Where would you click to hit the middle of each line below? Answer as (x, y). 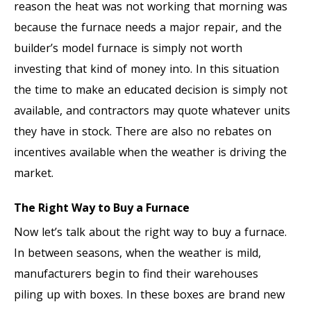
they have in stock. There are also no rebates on (143, 131)
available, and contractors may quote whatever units (152, 110)
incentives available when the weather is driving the (150, 152)
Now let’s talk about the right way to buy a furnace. (150, 232)
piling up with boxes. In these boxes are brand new (149, 294)
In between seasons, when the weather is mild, (137, 252)
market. (34, 173)
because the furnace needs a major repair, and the (148, 27)
